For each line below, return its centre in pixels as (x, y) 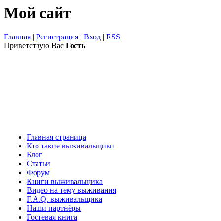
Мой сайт (37, 13)
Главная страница (56, 137)
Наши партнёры (54, 208)
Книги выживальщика (65, 182)
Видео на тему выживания (72, 190)
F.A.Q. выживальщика (64, 199)
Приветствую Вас (34, 46)
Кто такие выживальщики (71, 146)
